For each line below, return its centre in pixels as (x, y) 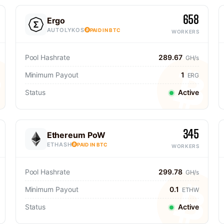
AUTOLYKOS (65, 30)
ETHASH (59, 144)
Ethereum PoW (76, 135)
